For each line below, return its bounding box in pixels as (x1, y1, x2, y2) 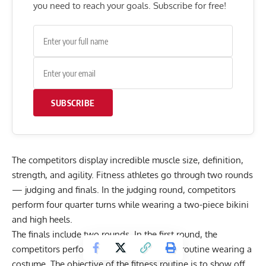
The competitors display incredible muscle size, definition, (12, 154, 243, 166)
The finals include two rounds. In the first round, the (12, 229, 217, 240)
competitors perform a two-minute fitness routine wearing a (12, 243, 252, 255)
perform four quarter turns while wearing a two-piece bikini (12, 199, 249, 210)
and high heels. (12, 214, 75, 225)
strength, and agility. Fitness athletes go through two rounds (12, 169, 253, 180)
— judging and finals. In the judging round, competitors (12, 184, 236, 195)
